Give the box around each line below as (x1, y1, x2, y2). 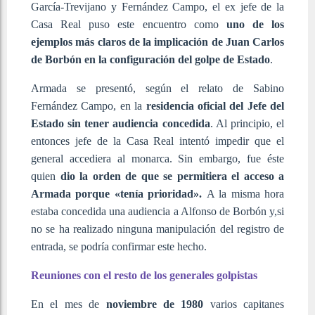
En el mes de (31, 297, 106, 310)
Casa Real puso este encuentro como (31, 18, 226, 30)
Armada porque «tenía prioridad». (31, 187, 202, 200)
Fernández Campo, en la (31, 99, 146, 112)
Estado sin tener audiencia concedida (31, 117, 210, 129)
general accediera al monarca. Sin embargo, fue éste (31, 152, 284, 165)
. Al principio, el (210, 117, 285, 129)
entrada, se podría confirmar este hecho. (31, 240, 207, 252)
